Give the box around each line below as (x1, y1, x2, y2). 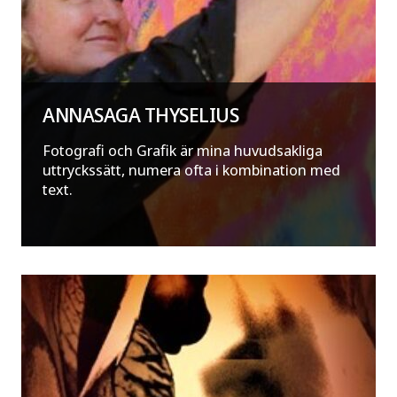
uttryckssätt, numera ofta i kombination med (43, 160, 340, 181)
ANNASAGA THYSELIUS (43, 101, 239, 129)
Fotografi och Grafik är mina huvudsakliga (43, 140, 323, 161)
